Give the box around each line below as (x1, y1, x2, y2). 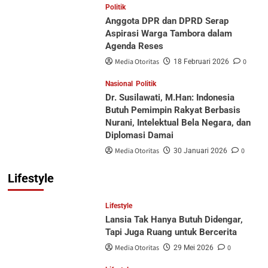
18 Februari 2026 (173, 57, 229, 66)
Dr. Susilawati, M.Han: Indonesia (105, 92, 234, 103)
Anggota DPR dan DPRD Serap (105, 15, 229, 26)
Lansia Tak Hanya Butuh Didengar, (105, 214, 243, 225)
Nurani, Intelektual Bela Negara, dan (105, 117, 251, 128)
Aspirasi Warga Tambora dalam (105, 28, 232, 39)
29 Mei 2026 (173, 243, 214, 252)
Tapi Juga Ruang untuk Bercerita (105, 226, 237, 237)
